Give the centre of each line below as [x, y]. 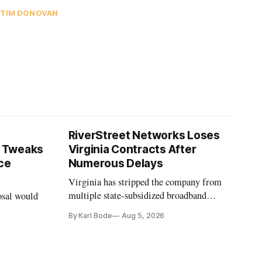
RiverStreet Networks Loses [144, 136]
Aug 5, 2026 [143, 216]
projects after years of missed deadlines [143, 209]
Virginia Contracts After [132, 150]
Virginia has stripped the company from [145, 182]
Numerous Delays [116, 164]
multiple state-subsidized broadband [137, 196]
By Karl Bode [90, 216]
